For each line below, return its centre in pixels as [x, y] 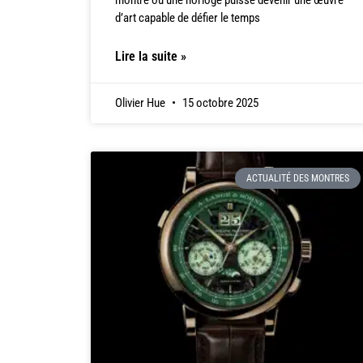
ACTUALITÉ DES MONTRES [297, 179]
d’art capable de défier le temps [188, 17]
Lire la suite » [151, 56]
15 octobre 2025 [219, 102]
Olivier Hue [141, 102]
